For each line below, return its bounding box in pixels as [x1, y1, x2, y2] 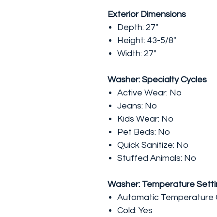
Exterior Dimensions [108, 10, 186, 19]
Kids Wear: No [117, 114, 173, 124]
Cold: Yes [117, 206, 153, 215]
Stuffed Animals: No [117, 154, 196, 163]
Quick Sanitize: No [117, 140, 188, 150]
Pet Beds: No [117, 127, 170, 137]
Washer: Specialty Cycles [108, 75, 207, 84]
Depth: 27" [117, 23, 158, 32]
